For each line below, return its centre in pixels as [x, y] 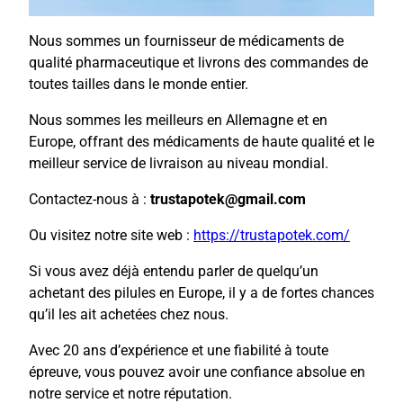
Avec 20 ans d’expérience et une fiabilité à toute [179, 351]
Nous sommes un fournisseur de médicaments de [186, 41]
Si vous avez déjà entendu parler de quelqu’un [174, 272]
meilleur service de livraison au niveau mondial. [179, 164]
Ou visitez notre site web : [111, 236]
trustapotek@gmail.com [228, 200]
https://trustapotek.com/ [272, 236]
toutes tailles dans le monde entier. [139, 85]
